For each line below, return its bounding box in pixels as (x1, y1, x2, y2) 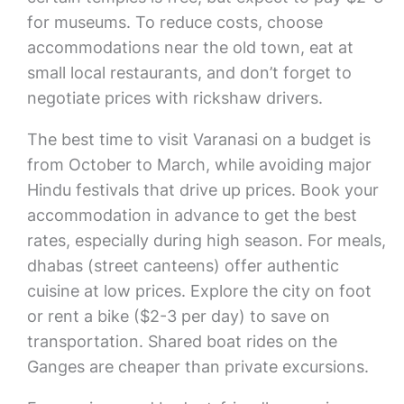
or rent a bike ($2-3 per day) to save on (26, 307, 330, 326)
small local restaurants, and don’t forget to (26, 63, 352, 82)
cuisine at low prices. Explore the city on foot (26, 281, 372, 300)
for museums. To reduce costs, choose (26, 13, 323, 32)
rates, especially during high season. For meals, (26, 231, 386, 250)
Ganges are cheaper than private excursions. (26, 357, 369, 376)
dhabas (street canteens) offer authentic (26, 256, 339, 275)
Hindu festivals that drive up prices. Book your (26, 180, 379, 199)
